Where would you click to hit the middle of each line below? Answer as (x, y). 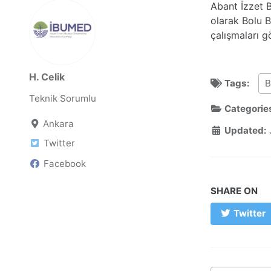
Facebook (65, 163)
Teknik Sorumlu (63, 99)
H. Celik (47, 77)
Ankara (58, 124)
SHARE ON (234, 191)
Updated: (244, 131)
